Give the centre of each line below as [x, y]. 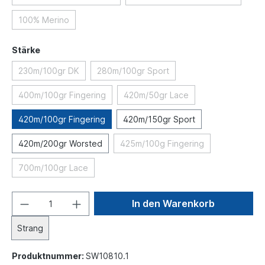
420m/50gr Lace [156, 95]
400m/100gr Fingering [62, 95]
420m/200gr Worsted [60, 143]
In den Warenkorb [174, 203]
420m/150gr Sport [159, 119]
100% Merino [44, 20]
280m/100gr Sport [133, 71]
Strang [30, 228]
